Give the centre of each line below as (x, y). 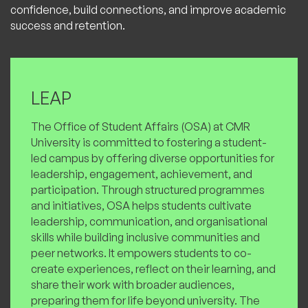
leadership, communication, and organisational (149, 222)
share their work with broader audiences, (133, 285)
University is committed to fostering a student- (149, 143)
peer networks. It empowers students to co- (141, 253)
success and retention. (68, 26)
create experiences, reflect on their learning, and (153, 269)
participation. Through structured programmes (148, 190)
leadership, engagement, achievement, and (142, 174)
